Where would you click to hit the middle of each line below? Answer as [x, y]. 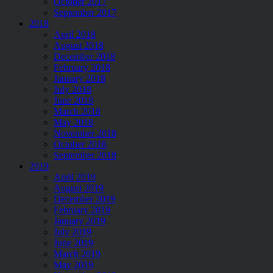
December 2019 [84, 199]
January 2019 [80, 221]
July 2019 [73, 232]
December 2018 [84, 56]
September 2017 [85, 12]
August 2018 [79, 45]
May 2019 [73, 264]
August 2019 [79, 188]
